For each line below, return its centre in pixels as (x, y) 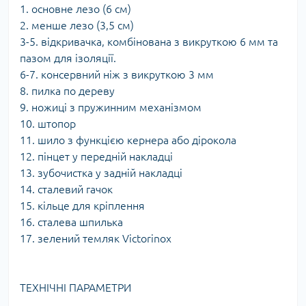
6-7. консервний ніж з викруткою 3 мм (117, 75)
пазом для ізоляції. (68, 58)
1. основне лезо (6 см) (75, 9)
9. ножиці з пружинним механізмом (111, 108)
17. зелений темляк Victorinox (96, 239)
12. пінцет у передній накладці (96, 157)
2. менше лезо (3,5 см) (77, 26)
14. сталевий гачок (66, 190)
